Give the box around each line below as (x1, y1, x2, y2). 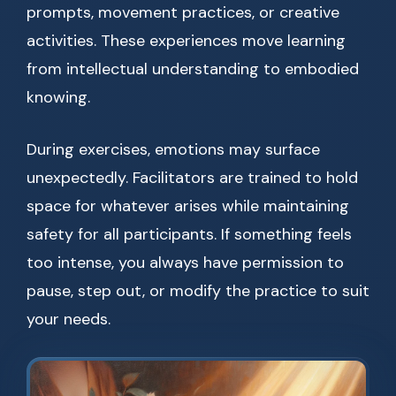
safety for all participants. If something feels (27, 224, 352, 246)
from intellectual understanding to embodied (27, 58, 359, 80)
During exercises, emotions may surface (27, 139, 320, 161)
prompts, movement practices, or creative (27, 2, 339, 24)
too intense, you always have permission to (27, 252, 344, 274)
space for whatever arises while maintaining (27, 195, 349, 217)
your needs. (27, 308, 110, 331)
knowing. (27, 87, 90, 109)
